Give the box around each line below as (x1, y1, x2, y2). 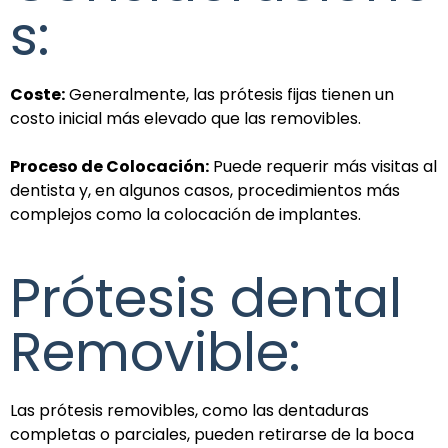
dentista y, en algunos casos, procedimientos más (10, 178, 400, 202)
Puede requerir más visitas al (209, 154, 437, 178)
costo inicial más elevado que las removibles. (10, 106, 361, 130)
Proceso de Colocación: (10, 154, 209, 178)
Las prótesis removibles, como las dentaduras (10, 398, 369, 422)
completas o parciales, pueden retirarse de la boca (10, 422, 414, 446)
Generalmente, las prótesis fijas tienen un (65, 82, 394, 106)
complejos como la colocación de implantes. (10, 202, 361, 226)
